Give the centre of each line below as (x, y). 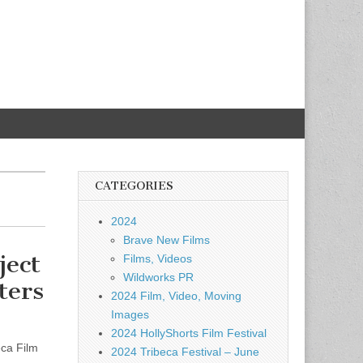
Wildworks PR (158, 277)
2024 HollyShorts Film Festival (189, 333)
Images (130, 314)
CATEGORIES (134, 186)
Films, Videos (158, 258)
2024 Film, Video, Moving (176, 296)
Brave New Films (167, 240)
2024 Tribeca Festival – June (185, 352)
